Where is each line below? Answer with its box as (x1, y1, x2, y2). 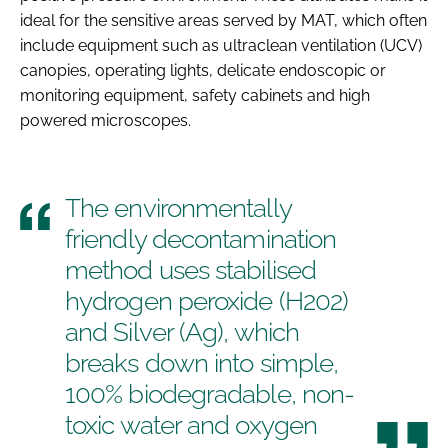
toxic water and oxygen (65, 409, 317, 440)
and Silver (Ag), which (65, 316, 299, 347)
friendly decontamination (65, 223, 337, 254)
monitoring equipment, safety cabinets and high (20, 85, 370, 105)
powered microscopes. (20, 110, 191, 130)
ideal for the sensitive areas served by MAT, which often (20, 10, 427, 30)
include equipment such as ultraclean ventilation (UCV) (20, 35, 422, 55)
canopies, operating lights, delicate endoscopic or (20, 60, 386, 80)
